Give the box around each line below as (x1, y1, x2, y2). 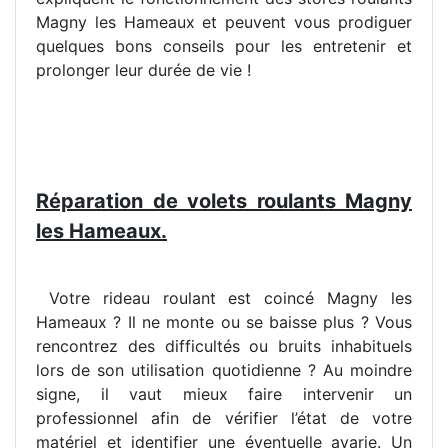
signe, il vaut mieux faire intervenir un (36, 384, 412, 405)
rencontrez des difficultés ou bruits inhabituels (36, 336, 412, 357)
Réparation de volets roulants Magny (36, 189, 412, 214)
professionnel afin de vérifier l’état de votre (36, 408, 412, 429)
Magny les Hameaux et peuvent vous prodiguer (36, 12, 412, 33)
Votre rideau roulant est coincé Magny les (36, 288, 412, 309)
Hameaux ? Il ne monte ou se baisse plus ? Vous (36, 312, 412, 333)
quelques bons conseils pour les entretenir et (36, 36, 412, 57)
